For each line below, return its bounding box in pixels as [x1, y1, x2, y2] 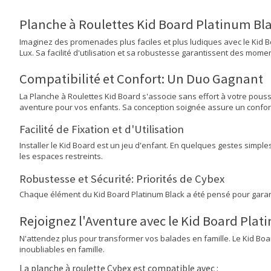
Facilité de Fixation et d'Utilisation [19, 122, 184, 137]
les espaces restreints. [19, 151, 103, 162]
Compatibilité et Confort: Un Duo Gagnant [19, 70, 263, 87]
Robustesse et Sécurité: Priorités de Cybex [19, 171, 224, 186]
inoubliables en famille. [19, 243, 105, 255]
